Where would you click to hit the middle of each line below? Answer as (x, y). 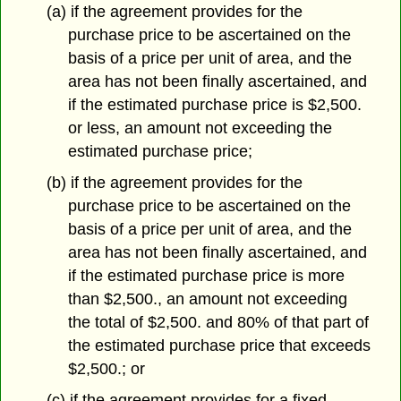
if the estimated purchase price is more (207, 275)
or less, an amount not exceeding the (200, 128)
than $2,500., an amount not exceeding (208, 299)
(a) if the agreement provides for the (174, 11)
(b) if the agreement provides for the (174, 182)
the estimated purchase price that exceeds (220, 345)
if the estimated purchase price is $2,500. (215, 104)
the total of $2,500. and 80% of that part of (219, 322)
